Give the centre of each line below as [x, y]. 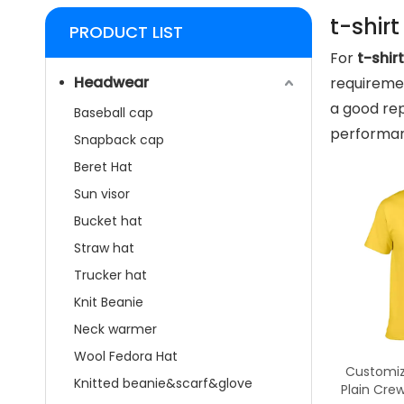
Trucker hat [110, 275]
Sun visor [102, 194]
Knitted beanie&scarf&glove [163, 383]
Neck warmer [115, 329]
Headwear [111, 83]
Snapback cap [119, 140]
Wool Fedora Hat [126, 356]
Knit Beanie [109, 302]
